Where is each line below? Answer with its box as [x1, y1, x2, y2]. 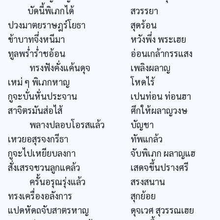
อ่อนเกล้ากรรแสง [131, 48, 192, 59]
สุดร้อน [131, 19, 157, 31]
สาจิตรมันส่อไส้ [8, 105, 62, 116]
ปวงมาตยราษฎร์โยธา [8, 19, 85, 31]
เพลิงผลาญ [131, 62, 170, 74]
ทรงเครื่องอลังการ [8, 190, 72, 202]
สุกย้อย [131, 190, 156, 202]
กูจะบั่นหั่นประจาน [8, 90, 77, 102]
